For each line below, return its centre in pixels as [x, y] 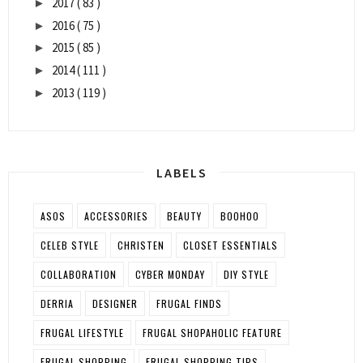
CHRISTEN [141, 245]
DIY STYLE [246, 274]
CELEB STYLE [70, 245]
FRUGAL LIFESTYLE [82, 332]
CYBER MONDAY [170, 274]
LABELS [181, 172]
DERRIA [57, 303]
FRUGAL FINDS [189, 303]
